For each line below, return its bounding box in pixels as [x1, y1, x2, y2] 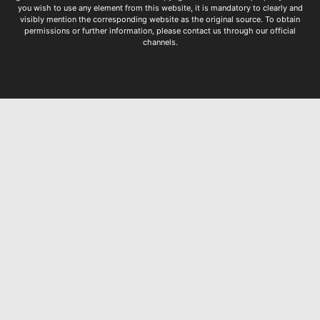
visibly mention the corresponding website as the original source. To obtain [20, 14, 300, 25]
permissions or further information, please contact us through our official [24, 26, 296, 36]
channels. [142, 37, 178, 48]
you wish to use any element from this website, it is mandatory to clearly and [17, 3, 303, 14]
